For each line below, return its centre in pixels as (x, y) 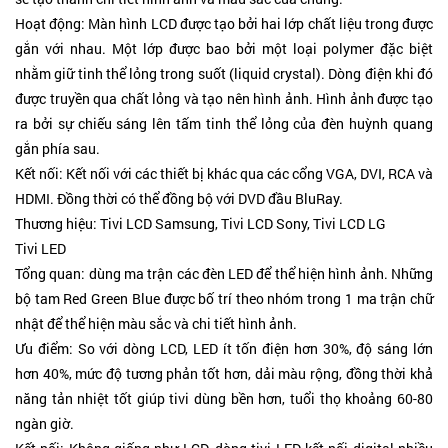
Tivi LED (40, 248)
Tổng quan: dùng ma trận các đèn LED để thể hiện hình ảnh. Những (224, 273)
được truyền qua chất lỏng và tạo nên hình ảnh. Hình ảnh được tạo (224, 98)
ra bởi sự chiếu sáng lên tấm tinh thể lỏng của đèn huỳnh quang (224, 123)
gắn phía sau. (57, 148)
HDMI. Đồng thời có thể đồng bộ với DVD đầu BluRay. (179, 198)
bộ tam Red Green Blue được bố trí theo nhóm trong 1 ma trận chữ (224, 298)
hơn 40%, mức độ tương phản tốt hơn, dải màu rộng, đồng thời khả (224, 373)
